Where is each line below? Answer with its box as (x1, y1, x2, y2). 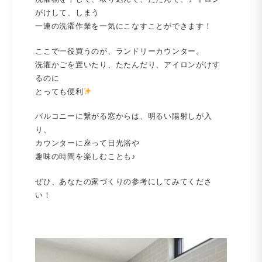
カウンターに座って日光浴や (35, 139, 140, 148)
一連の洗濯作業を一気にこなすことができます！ (35, 22, 212, 31)
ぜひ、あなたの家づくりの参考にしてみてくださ (35, 177, 212, 186)
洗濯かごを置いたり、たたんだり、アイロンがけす (35, 60, 220, 69)
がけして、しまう (35, 8, 99, 18)
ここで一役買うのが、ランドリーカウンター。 (35, 46, 204, 56)
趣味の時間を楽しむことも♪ (35, 152, 136, 161)
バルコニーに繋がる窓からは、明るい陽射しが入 (35, 112, 212, 121)
